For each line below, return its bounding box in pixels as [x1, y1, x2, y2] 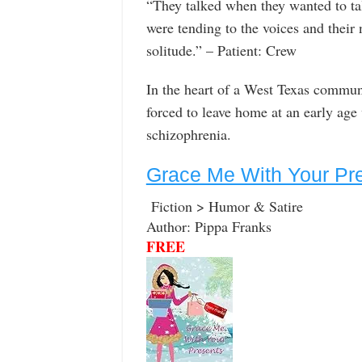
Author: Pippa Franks [145, 216, 271, 236]
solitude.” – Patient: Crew [145, 40, 297, 60]
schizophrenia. [145, 124, 231, 145]
